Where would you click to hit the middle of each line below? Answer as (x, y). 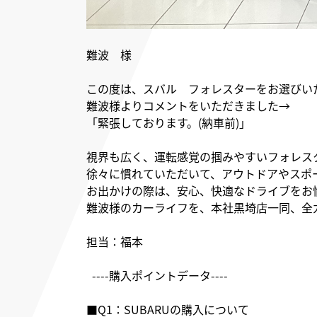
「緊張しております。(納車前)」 (168, 123)
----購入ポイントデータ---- (160, 276)
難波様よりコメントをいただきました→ (188, 106)
